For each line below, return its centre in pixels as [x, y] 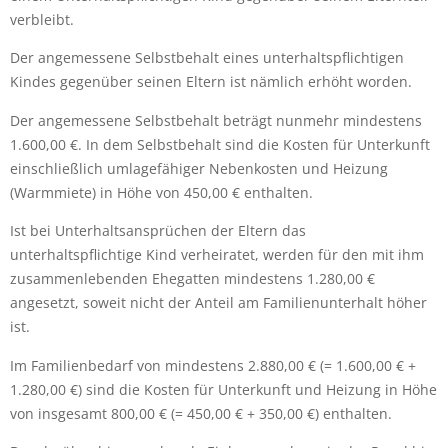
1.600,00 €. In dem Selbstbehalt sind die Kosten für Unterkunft [220, 144]
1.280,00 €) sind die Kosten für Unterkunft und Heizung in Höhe [223, 389]
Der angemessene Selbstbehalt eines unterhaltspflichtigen [207, 58]
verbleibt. [42, 19]
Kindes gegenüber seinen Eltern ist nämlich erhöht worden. [211, 82]
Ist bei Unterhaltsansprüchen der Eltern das [158, 231]
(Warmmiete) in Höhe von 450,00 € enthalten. [161, 192]
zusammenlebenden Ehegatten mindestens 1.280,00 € [192, 279]
